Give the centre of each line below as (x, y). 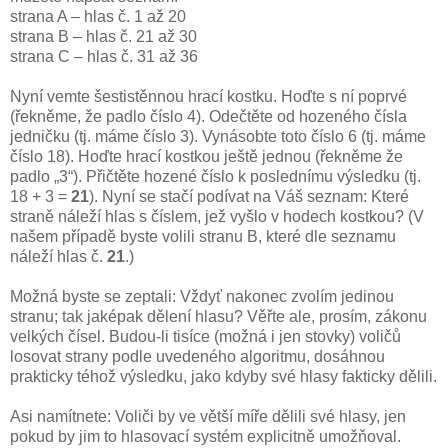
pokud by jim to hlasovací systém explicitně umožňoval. (205, 436)
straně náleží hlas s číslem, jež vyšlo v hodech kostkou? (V (217, 216)
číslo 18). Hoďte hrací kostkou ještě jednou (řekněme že (206, 156)
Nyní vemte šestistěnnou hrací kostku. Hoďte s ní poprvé (208, 96)
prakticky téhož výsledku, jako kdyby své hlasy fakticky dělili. (223, 376)
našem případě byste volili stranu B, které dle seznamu (203, 236)
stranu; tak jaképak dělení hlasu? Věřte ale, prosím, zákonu (218, 316)
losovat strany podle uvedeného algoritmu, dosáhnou (197, 356)
